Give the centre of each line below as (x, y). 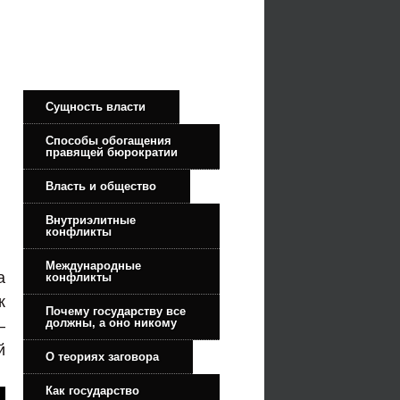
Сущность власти (96, 106)
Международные (93, 265)
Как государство (92, 390)
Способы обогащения (108, 140)
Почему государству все (116, 311)
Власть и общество (101, 186)
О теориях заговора (102, 356)
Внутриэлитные (91, 220)
